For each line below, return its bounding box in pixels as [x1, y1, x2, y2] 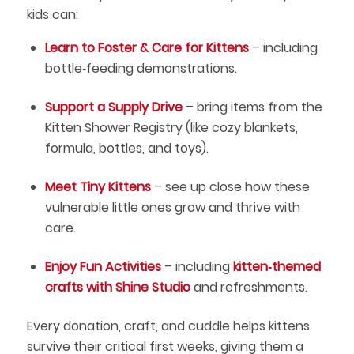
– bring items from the [182, 98, 322, 117]
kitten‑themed [232, 258, 321, 277]
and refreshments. [190, 278, 307, 297]
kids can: [26, 5, 78, 24]
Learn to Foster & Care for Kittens [44, 39, 249, 58]
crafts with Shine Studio [44, 278, 190, 297]
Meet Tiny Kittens [44, 178, 151, 197]
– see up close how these [150, 178, 310, 197]
